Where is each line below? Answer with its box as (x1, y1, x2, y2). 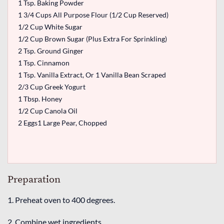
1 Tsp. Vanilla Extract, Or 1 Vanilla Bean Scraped (18, 70, 166, 79)
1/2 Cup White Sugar (18, 22, 82, 31)
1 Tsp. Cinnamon (18, 58, 69, 67)
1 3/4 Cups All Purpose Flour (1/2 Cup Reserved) (18, 10, 168, 19)
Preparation (7, 173, 60, 186)
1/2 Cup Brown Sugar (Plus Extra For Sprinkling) (18, 34, 167, 43)
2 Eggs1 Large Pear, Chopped (18, 118, 107, 127)
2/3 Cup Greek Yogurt (18, 82, 85, 91)
